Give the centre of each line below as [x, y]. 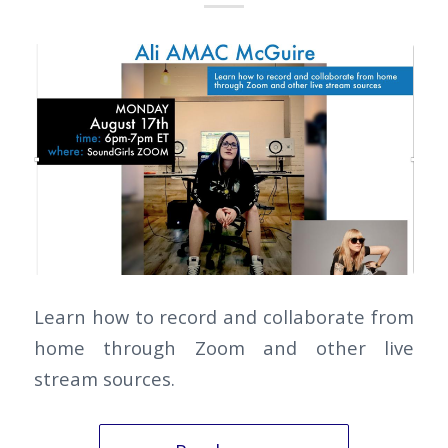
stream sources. [104, 378]
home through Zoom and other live [224, 347]
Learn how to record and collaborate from [224, 316]
